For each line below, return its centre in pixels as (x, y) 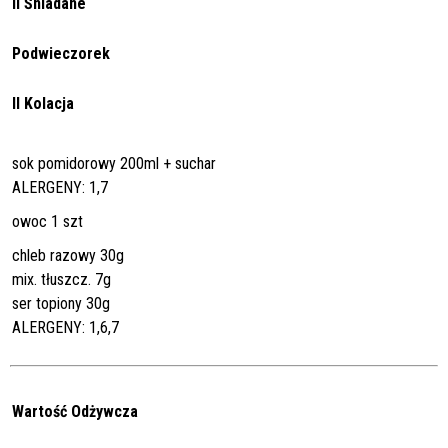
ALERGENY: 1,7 (60, 187)
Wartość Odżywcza (75, 411)
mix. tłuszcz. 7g (61, 279)
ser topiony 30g (61, 303)
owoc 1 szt (47, 221)
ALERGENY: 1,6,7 (65, 327)
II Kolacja (43, 103)
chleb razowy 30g (68, 255)
